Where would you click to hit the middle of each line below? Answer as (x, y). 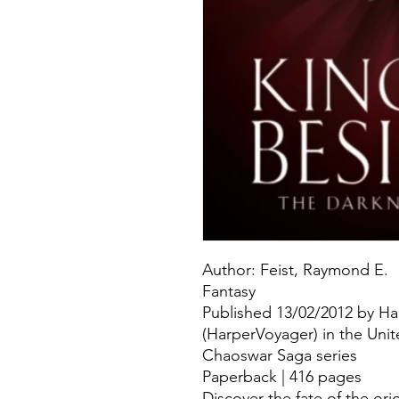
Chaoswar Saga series (280, 356)
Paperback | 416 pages (282, 377)
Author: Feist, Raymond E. (295, 270)
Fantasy (229, 292)
